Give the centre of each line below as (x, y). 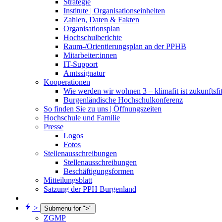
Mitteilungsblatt (68, 180)
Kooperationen (67, 82)
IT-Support (81, 64)
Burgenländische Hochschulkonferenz (123, 100)
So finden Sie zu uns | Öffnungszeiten (103, 109)
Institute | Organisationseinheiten (114, 11)
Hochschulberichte (93, 37)
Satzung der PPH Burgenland (90, 189)
